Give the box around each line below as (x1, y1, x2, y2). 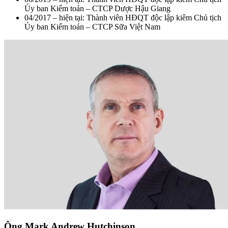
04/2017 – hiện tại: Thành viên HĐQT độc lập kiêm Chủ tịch (24, 13, 221, 22)
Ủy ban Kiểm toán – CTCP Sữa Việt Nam (24, 22, 160, 31)
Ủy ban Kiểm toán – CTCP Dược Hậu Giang (24, 4, 170, 13)
